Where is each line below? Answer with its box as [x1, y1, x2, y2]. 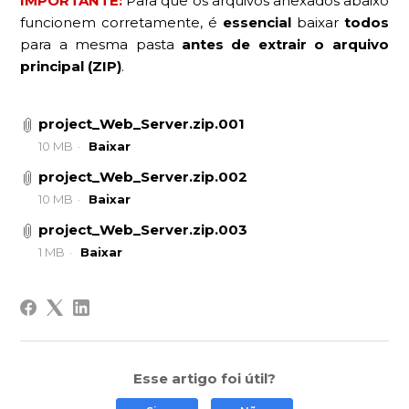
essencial [222, 14, 291, 32]
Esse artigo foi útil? [133, 370, 276, 388]
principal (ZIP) [20, 58, 122, 76]
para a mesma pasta [20, 36, 182, 54]
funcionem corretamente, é [20, 14, 223, 32]
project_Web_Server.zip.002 [38, 168, 248, 186]
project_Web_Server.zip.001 [38, 115, 246, 133]
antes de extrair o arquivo [182, 36, 389, 54]
